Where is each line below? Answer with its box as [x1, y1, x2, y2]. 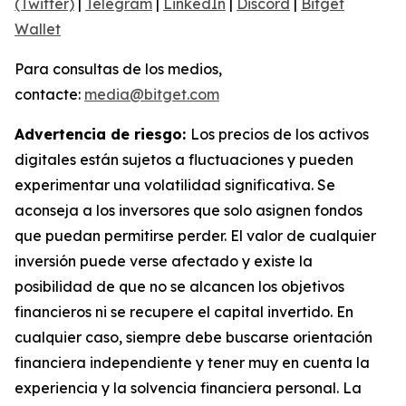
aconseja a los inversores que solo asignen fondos [14, 200, 362, 219]
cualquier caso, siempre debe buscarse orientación [14, 327, 372, 346]
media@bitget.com [84, 84, 219, 103]
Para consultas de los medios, [14, 59, 222, 78]
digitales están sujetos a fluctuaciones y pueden [14, 150, 353, 169]
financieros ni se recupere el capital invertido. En [14, 302, 353, 321]
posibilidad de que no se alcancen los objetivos [14, 276, 344, 295]
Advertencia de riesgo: [14, 124, 190, 143]
